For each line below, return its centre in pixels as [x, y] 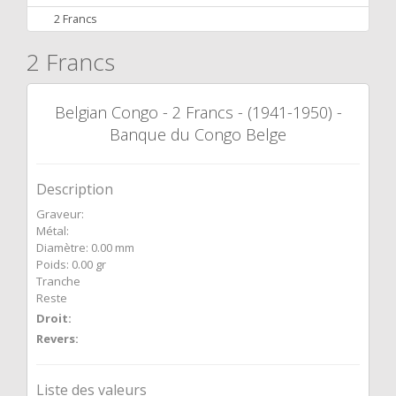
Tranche [58, 281]
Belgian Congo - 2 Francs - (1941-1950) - [198, 112]
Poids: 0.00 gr [71, 264]
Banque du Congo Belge [198, 134]
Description [75, 189]
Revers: [57, 339]
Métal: [53, 231]
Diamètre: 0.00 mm [85, 247]
